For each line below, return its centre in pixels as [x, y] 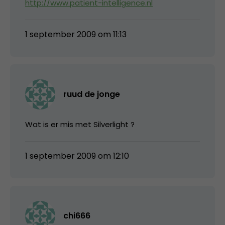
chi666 [77, 216]
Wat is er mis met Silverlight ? [80, 125]
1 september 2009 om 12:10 [77, 156]
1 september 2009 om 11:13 [76, 35]
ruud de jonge [92, 94]
